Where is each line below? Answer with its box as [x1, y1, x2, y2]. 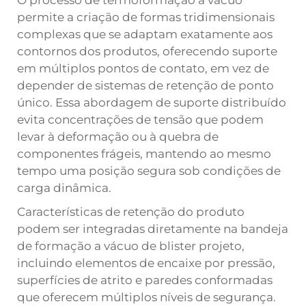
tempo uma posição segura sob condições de [17, 164, 281, 178]
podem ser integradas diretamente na [17, 222, 240, 236]
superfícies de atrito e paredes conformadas [17, 273, 273, 287]
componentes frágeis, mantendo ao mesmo [17, 147, 271, 161]
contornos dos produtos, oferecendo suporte [17, 44, 277, 58]
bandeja [240, 222, 288, 236]
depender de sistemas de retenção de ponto [17, 79, 274, 92]
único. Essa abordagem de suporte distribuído [17, 96, 286, 109]
